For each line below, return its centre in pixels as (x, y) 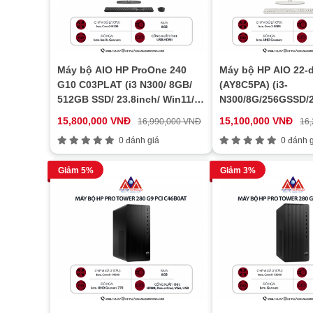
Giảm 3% (238, 171)
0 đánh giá (137, 141)
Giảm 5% (75, 171)
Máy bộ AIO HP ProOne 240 (122, 70)
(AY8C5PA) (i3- (254, 85)
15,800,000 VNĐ (94, 121)
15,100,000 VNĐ (256, 121)
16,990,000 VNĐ (169, 122)
